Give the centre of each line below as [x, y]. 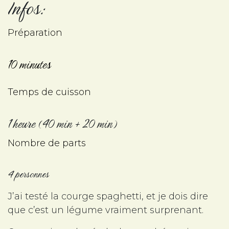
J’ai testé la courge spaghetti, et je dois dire [108, 197]
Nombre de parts [47, 143]
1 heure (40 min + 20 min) [62, 124]
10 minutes [29, 65]
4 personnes [28, 174]
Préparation [35, 33]
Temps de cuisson [49, 92]
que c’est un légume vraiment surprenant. [107, 210]
